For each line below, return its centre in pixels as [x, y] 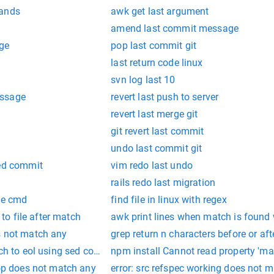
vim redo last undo [152, 165]
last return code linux [157, 63]
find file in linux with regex [169, 200]
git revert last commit [157, 131]
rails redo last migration [163, 183]
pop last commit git [154, 46]
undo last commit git [157, 148]
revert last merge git [154, 114]
